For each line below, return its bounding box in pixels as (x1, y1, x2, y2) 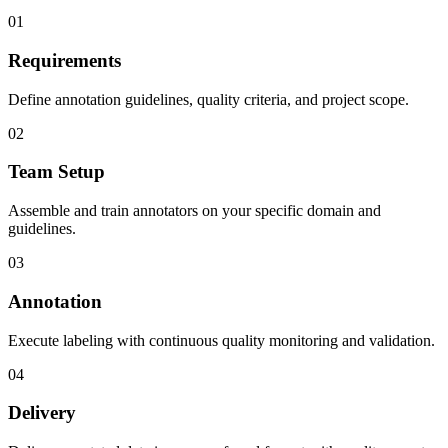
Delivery (8, 402, 76, 424)
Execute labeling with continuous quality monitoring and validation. (8, 331, 435, 349)
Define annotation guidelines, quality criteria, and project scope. (8, 90, 409, 108)
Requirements (8, 49, 121, 71)
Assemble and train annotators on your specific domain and (8, 202, 381, 220)
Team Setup (8, 161, 105, 183)
